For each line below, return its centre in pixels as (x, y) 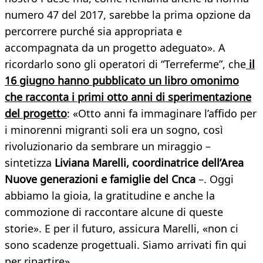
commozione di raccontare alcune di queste (114, 212)
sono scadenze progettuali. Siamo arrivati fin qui (126, 245)
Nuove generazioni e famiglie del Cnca (100, 179)
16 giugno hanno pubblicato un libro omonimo (122, 81)
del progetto (36, 114)
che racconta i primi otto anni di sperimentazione (128, 97)
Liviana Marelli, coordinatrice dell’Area (149, 163)
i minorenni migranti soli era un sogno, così (114, 130)
